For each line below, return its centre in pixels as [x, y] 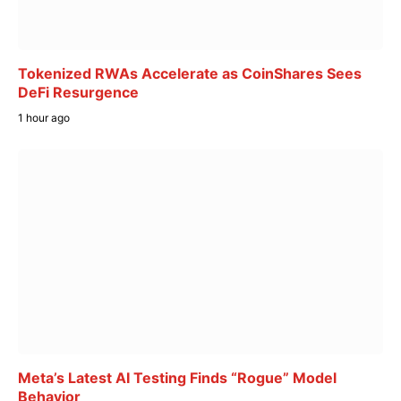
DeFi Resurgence [78, 92]
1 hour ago [44, 117]
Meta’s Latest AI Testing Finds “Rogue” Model [177, 378]
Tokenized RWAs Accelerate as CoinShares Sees [190, 73]
